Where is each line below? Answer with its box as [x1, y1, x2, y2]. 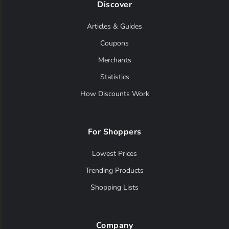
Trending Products [85, 166, 144, 176]
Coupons [100, 38, 129, 49]
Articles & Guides [87, 21, 142, 32]
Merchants [98, 55, 131, 65]
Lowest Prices [92, 149, 137, 159]
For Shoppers [87, 126, 142, 138]
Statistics [100, 72, 129, 82]
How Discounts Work [80, 89, 149, 99]
